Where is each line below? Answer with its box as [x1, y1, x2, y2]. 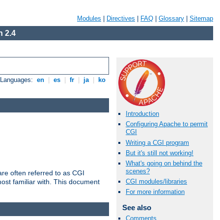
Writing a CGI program [126, 138, 189, 146]
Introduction [126, 110, 159, 118]
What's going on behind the [126, 159, 202, 167]
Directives [107, 15, 135, 22]
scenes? [126, 167, 150, 175]
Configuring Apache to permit [126, 120, 208, 128]
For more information [126, 188, 185, 196]
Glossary [159, 15, 184, 22]
